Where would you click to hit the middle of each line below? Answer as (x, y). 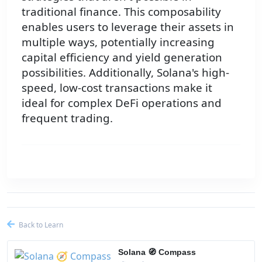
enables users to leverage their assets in (128, 27)
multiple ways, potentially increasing (118, 42)
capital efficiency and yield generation (122, 57)
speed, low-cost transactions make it (117, 88)
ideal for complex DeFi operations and (122, 103)
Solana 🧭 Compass (157, 252)
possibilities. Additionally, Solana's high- (125, 73)
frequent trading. (67, 118)
